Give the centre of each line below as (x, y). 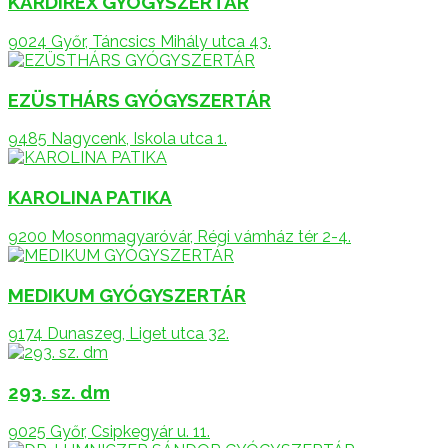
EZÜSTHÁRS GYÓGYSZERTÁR (139, 99)
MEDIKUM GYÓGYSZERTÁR (127, 294)
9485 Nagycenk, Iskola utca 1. (117, 139)
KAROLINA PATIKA (90, 197)
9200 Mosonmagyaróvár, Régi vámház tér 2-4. (179, 236)
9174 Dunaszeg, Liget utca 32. (118, 334)
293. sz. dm (59, 392)
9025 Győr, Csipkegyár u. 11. (109, 431)
